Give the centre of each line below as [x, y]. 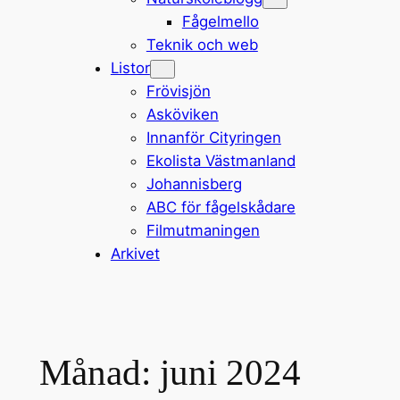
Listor [130, 67]
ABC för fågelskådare [221, 207]
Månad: [99, 373]
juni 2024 [230, 373]
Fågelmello [220, 21]
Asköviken [182, 114]
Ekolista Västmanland [221, 160]
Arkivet [135, 253]
